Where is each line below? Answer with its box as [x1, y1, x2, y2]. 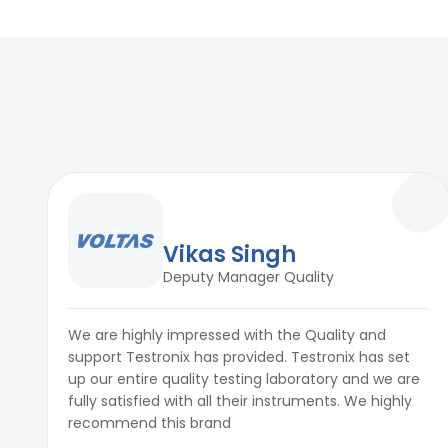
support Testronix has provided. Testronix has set [68, 347, 410, 368]
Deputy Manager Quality [163, 267, 334, 288]
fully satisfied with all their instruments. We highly [68, 391, 412, 412]
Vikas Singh [163, 239, 296, 271]
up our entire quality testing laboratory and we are [68, 369, 420, 390]
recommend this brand [68, 413, 231, 434]
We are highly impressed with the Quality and [68, 325, 386, 346]
